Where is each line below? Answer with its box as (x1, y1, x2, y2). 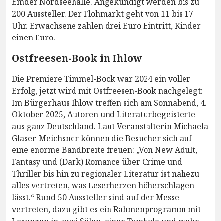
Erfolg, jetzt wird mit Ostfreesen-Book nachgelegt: (12, 85, 203, 97)
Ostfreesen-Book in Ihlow (12, 51, 142, 65)
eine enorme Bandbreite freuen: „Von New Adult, (12, 145, 197, 156)
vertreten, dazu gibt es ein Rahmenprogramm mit (12, 204, 201, 215)
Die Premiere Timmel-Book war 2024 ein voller (12, 74, 190, 85)
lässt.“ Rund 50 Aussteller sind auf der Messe (12, 192, 179, 203)
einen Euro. (12, 32, 55, 43)
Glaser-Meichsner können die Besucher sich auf (12, 133, 192, 144)
